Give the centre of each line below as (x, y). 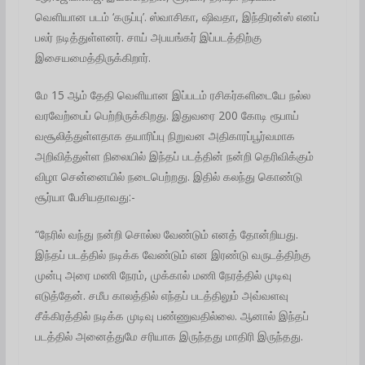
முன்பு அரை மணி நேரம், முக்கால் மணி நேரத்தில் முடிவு (163, 275)
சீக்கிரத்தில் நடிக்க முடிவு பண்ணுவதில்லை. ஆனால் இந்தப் (172, 315)
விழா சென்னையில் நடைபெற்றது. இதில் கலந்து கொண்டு (168, 176)
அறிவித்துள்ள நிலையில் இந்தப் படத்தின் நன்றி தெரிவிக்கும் (174, 156)
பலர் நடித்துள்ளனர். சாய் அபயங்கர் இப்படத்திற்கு (148, 37)
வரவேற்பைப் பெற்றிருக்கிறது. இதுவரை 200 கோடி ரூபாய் (167, 115)
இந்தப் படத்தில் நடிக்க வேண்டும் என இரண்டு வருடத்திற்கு (172, 254)
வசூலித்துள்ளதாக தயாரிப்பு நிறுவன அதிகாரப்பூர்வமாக (165, 135)
